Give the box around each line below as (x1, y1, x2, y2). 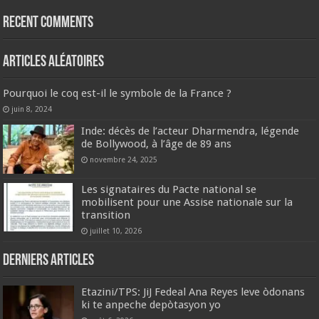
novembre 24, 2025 (90, 155, 158, 164)
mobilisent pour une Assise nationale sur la (81, 195, 293, 209)
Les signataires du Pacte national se (81, 182, 257, 196)
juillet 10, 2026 (90, 226, 142, 235)
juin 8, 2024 (11, 105, 53, 114)
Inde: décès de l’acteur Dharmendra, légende (81, 125, 300, 138)
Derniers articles (3, 252, 95, 269)
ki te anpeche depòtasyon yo (81, 298, 221, 311)
